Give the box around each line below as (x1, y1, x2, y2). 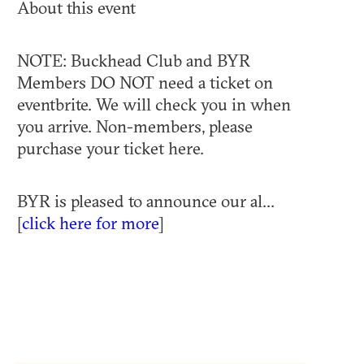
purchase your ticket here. (17, 137, 204, 159)
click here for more (22, 212, 158, 234)
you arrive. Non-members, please (17, 115, 253, 137)
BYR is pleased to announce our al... (17, 190, 275, 212)
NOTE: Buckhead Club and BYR (17, 50, 250, 71)
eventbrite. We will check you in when (17, 93, 291, 115)
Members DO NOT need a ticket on (17, 71, 273, 93)
